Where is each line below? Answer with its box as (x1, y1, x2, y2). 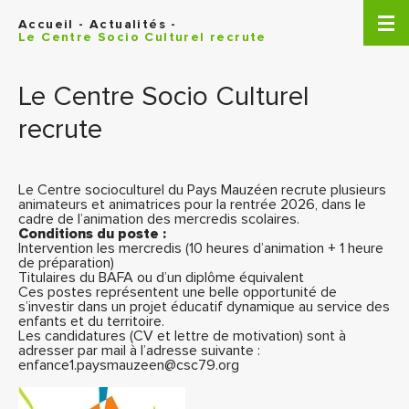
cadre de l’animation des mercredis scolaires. (18, 210, 299, 228)
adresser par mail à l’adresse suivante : (18, 341, 260, 360)
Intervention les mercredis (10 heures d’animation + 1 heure (18, 239, 383, 257)
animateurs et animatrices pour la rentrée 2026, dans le (18, 195, 366, 214)
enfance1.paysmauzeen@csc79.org (18, 356, 239, 374)
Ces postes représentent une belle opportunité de (18, 283, 337, 301)
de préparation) (18, 254, 114, 272)
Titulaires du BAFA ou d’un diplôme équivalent (18, 268, 304, 287)
